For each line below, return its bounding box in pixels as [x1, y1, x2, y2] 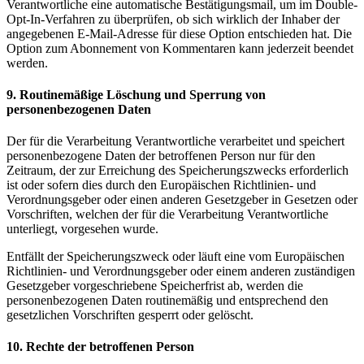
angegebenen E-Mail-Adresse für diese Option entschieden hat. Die [6, 26, 352, 41]
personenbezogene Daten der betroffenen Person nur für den [6, 149, 315, 163]
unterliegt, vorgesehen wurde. [6, 222, 158, 236]
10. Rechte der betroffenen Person [6, 340, 194, 354]
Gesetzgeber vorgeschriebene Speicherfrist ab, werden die [6, 279, 303, 293]
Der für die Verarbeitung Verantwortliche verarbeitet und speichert [6, 134, 344, 149]
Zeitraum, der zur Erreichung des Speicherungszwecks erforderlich [6, 163, 349, 178]
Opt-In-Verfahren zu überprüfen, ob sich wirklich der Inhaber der [6, 11, 340, 26]
